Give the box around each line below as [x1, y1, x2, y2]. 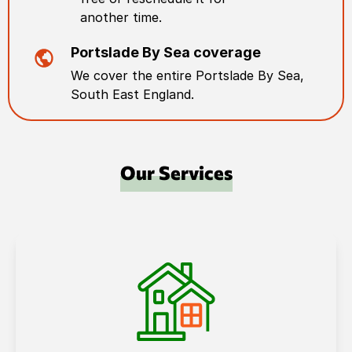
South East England [71, 86, 192, 102]
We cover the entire [71, 68, 196, 83]
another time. [80, 9, 162, 25]
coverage [190, 44, 262, 60]
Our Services [119, 161, 233, 184]
